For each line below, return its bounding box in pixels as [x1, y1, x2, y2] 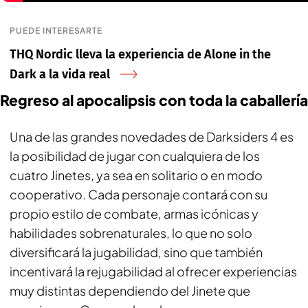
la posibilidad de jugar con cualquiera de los [10, 148, 260, 164]
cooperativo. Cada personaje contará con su [10, 186, 267, 202]
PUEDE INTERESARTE [10, 25, 103, 36]
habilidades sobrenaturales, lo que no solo [10, 225, 252, 241]
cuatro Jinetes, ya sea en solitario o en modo [10, 167, 263, 183]
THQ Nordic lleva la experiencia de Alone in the [10, 47, 271, 62]
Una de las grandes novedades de [10, 129, 206, 144]
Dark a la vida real [10, 67, 110, 82]
